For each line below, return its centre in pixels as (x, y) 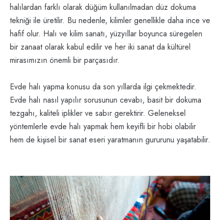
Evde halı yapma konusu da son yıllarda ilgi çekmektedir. (103, 87)
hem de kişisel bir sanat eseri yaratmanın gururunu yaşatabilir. (110, 140)
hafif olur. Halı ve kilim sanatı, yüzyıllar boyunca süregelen (106, 34)
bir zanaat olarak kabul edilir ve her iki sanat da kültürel (100, 47)
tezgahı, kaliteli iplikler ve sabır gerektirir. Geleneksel (98, 113)
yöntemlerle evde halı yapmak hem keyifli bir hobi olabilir (103, 127)
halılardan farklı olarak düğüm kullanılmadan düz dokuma (103, 7)
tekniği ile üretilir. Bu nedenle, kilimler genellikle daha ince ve (110, 21)
